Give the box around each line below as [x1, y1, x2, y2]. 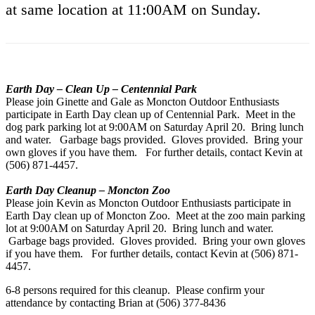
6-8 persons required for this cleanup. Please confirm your [6, 283, 264, 296]
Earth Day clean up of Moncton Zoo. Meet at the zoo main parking [6, 209, 305, 221]
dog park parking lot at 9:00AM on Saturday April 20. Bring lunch [6, 120, 304, 133]
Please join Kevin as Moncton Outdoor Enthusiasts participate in [6, 196, 291, 209]
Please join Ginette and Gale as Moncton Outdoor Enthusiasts [6, 95, 279, 108]
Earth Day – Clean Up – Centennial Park [6, 82, 197, 95]
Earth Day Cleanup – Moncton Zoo [6, 184, 170, 196]
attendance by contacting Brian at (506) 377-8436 [6, 296, 226, 309]
